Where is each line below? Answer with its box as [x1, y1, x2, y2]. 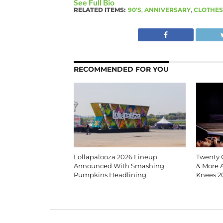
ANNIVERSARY [144, 5, 191, 13]
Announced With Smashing [73, 162, 164, 170]
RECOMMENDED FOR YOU [73, 64, 169, 74]
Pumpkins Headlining [73, 171, 146, 179]
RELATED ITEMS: [73, 5, 125, 13]
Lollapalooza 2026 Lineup [73, 153, 157, 161]
